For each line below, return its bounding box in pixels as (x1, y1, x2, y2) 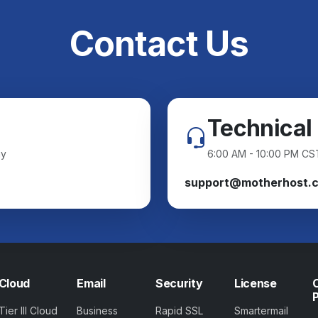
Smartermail (234, 305, 288, 317)
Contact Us (70, 23, 248, 65)
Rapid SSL (155, 305, 203, 317)
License (234, 276, 277, 290)
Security (155, 276, 203, 290)
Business (77, 305, 119, 317)
